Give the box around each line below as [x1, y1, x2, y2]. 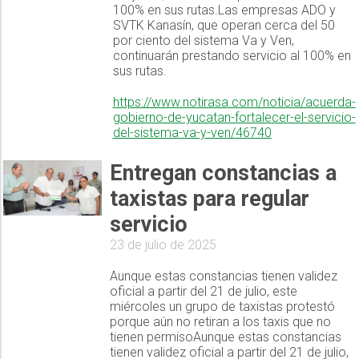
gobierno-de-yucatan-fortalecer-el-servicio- [112, 110, 356, 126]
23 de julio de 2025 [109, 237, 216, 253]
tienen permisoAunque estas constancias [109, 329, 341, 345]
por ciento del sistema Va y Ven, [112, 33, 294, 49]
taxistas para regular [109, 186, 309, 212]
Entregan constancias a [109, 160, 337, 187]
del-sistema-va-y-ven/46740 [112, 125, 272, 141]
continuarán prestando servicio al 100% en [112, 48, 351, 64]
